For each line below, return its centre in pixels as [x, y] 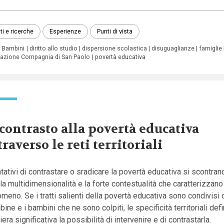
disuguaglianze [173, 48]
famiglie [211, 48]
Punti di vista [115, 31]
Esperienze [65, 31]
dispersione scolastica [114, 48]
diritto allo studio [53, 48]
